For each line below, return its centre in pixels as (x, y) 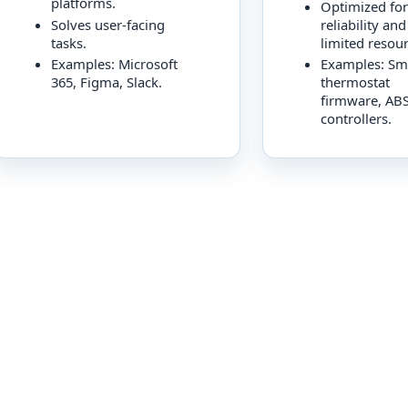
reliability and (363, 24)
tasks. (68, 42)
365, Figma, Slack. (106, 82)
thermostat (355, 82)
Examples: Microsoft (114, 64)
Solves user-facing (107, 24)
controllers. (356, 119)
